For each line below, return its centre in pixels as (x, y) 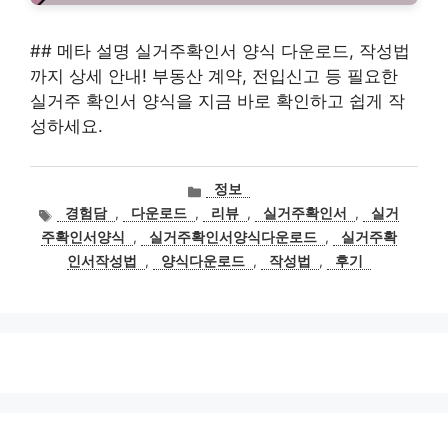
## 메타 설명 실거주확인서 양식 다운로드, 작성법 (220, 51)
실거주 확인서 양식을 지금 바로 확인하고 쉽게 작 (217, 101)
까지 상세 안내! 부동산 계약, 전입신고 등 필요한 (214, 76)
